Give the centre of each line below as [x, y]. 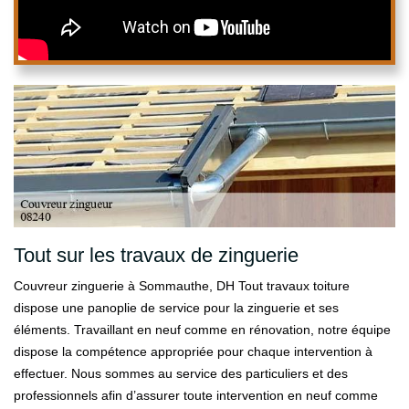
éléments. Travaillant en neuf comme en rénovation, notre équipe [202, 330]
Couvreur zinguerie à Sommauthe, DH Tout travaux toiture [182, 286]
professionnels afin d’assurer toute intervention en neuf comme [196, 395]
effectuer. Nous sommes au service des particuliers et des [181, 373]
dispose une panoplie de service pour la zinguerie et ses [176, 308]
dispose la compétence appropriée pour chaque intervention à [193, 351]
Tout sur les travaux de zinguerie [156, 255]
